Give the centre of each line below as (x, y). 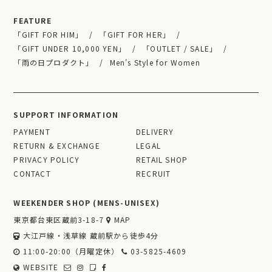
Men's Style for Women (155, 63)
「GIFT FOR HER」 (135, 35)
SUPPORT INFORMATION (66, 115)
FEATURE (32, 21)
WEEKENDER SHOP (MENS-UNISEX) (87, 203)
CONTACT (32, 174)
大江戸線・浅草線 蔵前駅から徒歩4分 (90, 236)
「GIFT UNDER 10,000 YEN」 (70, 49)
